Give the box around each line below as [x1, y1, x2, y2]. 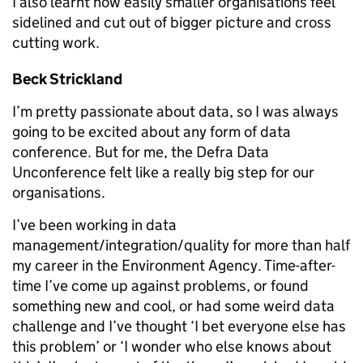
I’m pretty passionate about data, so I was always [12, 102, 339, 121]
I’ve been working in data [12, 216, 177, 234]
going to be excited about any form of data [12, 122, 291, 141]
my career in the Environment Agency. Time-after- [12, 256, 335, 275]
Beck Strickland [12, 70, 122, 88]
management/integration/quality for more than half [12, 236, 350, 254]
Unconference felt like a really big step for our [12, 163, 314, 181]
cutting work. [12, 33, 100, 52]
